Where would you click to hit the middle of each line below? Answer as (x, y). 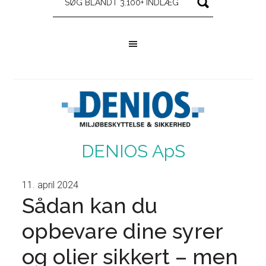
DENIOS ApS (133, 151)
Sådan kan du (90, 205)
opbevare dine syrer (123, 231)
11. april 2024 (50, 185)
